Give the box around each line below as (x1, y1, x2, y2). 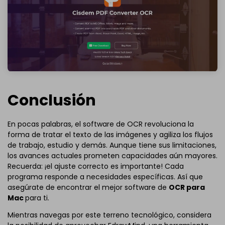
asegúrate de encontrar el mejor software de (8, 182, 169, 192)
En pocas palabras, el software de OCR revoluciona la (8, 119, 194, 129)
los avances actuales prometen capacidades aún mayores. (8, 150, 217, 161)
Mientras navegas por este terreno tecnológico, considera (8, 209, 211, 220)
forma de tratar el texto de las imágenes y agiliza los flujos (8, 129, 213, 140)
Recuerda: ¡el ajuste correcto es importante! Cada (8, 161, 184, 171)
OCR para (169, 182, 205, 192)
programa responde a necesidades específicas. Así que (8, 171, 203, 182)
